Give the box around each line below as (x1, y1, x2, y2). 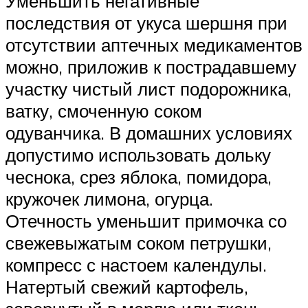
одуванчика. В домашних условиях (5, 122, 292, 144)
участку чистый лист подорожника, (5, 78, 291, 100)
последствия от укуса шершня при (5, 12, 287, 34)
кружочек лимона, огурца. (5, 188, 213, 210)
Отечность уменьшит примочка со (5, 210, 287, 232)
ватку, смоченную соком (5, 100, 202, 122)
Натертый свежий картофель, (5, 276, 248, 298)
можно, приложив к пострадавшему (5, 56, 296, 78)
